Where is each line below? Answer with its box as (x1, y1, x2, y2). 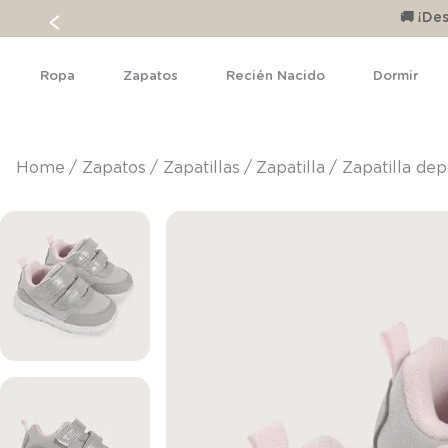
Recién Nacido (226, 70, 325, 83)
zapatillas (173, 160, 240, 176)
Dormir (373, 70, 418, 83)
